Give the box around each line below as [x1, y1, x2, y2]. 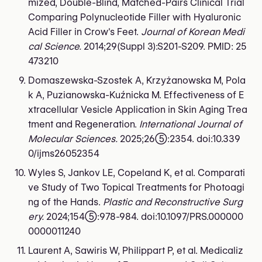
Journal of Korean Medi [141, 26, 244, 37]
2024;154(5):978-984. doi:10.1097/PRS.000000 [44, 211, 243, 222]
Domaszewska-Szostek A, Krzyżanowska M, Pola [28, 74, 246, 86]
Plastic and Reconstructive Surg [103, 196, 243, 208]
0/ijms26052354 [28, 147, 99, 159]
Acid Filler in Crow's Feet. [28, 26, 141, 37]
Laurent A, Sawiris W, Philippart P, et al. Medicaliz [28, 244, 243, 256]
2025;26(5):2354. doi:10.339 [118, 133, 240, 144]
